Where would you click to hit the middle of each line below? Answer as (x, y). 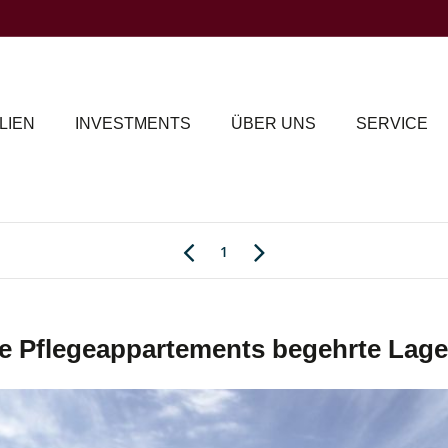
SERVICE (392, 123)
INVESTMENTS (133, 123)
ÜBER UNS (273, 123)
